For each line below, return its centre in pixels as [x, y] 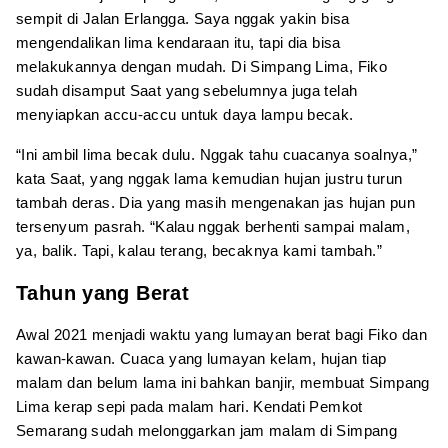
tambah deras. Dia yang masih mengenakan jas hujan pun [215, 202]
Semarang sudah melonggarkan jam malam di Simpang [206, 430]
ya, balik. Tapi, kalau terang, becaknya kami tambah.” [199, 250]
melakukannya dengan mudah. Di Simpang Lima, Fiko [201, 66]
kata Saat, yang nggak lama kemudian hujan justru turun [209, 178]
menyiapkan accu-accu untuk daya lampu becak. [185, 114]
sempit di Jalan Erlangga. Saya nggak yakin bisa [183, 18]
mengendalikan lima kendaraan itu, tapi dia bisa [178, 42]
